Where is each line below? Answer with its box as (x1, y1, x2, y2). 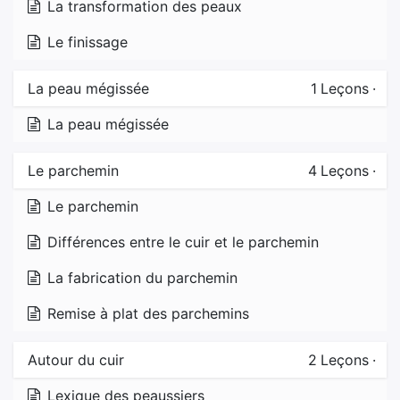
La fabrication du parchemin (47, 268, 237, 287)
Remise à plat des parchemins (47, 304, 249, 322)
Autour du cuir (28, 350, 124, 369)
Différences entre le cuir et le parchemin (47, 232, 319, 251)
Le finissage (47, 32, 128, 51)
